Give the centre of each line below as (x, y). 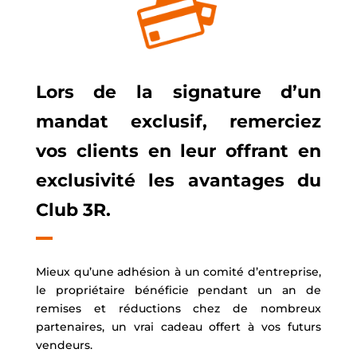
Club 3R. (73, 210)
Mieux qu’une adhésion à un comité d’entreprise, (178, 272)
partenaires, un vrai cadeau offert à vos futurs (178, 327)
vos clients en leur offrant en (178, 151)
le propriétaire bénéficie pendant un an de (178, 290)
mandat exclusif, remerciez (178, 122)
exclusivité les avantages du (178, 181)
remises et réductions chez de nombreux (178, 309)
